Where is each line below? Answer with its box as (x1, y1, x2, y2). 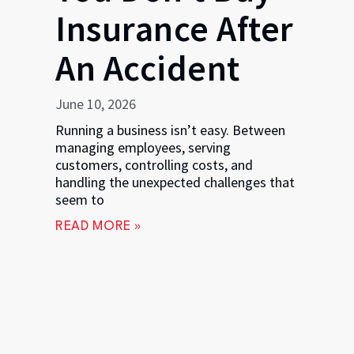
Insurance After (55, 6, 294, 51)
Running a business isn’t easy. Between (55, 120, 285, 139)
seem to (55, 190, 104, 209)
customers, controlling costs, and (55, 155, 253, 174)
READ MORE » (55, 219, 142, 233)
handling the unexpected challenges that (55, 172, 295, 191)
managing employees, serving (55, 137, 231, 156)
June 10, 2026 (55, 94, 136, 113)
